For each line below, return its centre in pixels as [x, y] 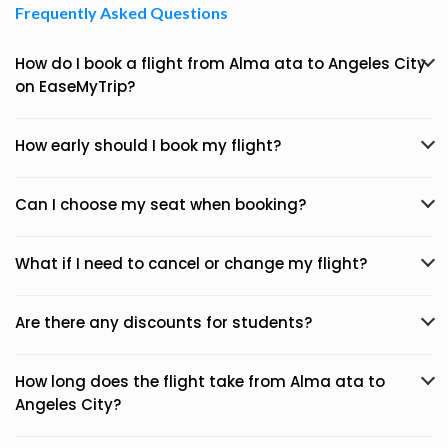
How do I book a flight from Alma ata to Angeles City [220, 63]
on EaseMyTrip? [75, 86]
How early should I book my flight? [148, 145]
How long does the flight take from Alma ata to [200, 381]
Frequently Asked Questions [121, 12]
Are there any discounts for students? [163, 322]
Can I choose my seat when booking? [160, 204]
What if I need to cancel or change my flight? [191, 263]
